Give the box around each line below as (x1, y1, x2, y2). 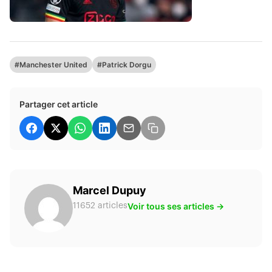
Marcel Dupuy (73, 183, 146, 197)
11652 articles (73, 201, 127, 210)
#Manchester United (15, 59, 87, 69)
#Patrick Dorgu (97, 59, 151, 69)
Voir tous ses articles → (127, 200, 224, 211)
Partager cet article (19, 98, 98, 109)
